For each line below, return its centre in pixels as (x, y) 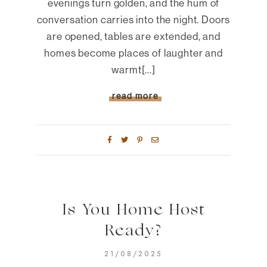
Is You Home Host (133, 210)
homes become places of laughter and (133, 52)
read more (135, 96)
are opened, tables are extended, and (133, 36)
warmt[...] (133, 69)
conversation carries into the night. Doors (133, 19)
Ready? (133, 231)
